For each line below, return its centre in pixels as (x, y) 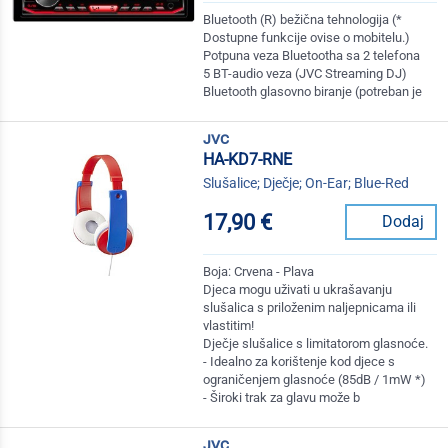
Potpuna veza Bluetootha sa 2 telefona (312, 56)
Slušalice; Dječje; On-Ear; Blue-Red (306, 183)
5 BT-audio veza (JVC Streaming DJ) (305, 74)
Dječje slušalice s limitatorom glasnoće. (316, 344)
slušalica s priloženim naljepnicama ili (310, 308)
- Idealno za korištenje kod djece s (299, 362)
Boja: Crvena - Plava (259, 272)
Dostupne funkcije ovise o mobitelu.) (307, 38)
